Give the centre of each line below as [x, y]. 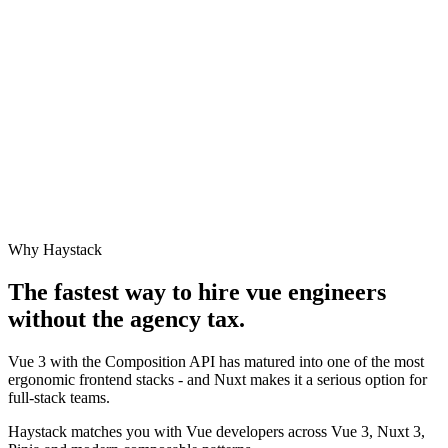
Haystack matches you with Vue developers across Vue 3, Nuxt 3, [216, 432]
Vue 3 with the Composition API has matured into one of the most [216, 362]
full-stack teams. [59, 398]
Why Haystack [55, 250]
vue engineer [311, 292]
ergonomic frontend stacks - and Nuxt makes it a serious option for [217, 380]
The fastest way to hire [127, 292]
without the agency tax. [126, 319]
